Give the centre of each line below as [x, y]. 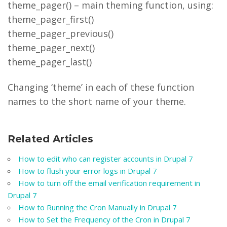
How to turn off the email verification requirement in [109, 183]
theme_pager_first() [51, 19]
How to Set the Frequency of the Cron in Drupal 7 [104, 219]
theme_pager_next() [51, 48]
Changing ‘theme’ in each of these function [101, 87]
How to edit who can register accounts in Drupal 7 [106, 159]
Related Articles [50, 139]
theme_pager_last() [50, 62]
